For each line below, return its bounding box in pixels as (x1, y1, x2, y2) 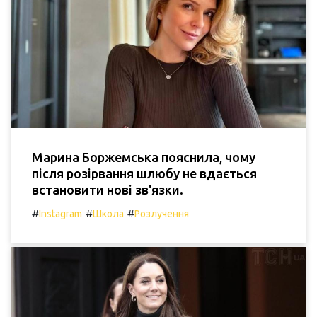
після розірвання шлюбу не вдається (32, 166, 257, 181)
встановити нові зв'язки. (32, 183, 183, 197)
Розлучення (134, 208, 189, 220)
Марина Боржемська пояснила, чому (32, 150, 255, 165)
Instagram (39, 208, 82, 220)
